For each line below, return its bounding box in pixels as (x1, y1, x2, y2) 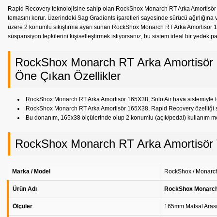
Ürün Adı (13, 186, 37, 192)
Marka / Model (12, 168, 50, 175)
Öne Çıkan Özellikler (15, 69, 121, 82)
